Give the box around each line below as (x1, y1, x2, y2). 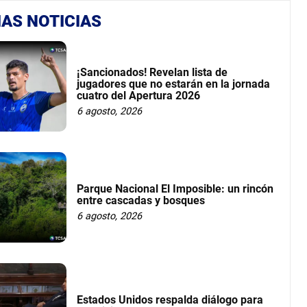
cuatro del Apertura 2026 (77, 88, 201, 102)
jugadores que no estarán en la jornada (77, 77, 271, 90)
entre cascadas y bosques (77, 194, 206, 208)
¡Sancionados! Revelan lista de (77, 65, 228, 79)
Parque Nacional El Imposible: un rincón (77, 182, 274, 196)
